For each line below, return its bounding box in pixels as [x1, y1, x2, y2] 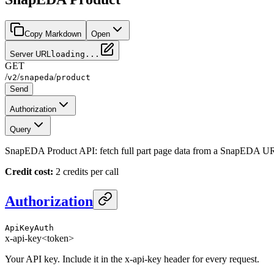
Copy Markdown [24, 29, 81, 39]
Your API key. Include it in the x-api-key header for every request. [5, 253, 259, 264]
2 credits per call [53, 166, 119, 177]
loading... [51, 49, 100, 59]
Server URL [10, 49, 51, 59]
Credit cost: [5, 166, 53, 177]
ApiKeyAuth [5, 223, 54, 232]
